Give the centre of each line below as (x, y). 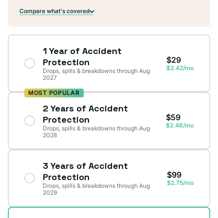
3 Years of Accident (85, 166)
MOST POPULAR (54, 93)
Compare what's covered (54, 11)
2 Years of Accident (85, 109)
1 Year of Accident (82, 51)
